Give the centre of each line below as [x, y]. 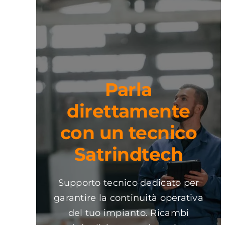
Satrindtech [129, 154]
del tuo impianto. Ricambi [129, 213]
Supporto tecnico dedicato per [129, 183]
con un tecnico [129, 133]
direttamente [129, 111]
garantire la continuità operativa [129, 198]
